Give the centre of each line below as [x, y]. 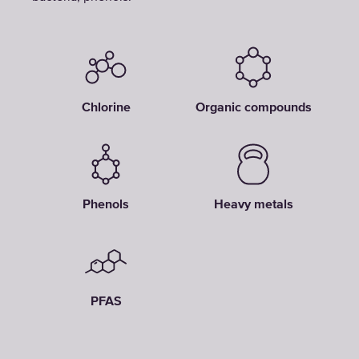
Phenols [106, 205]
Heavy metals [253, 205]
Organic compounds [253, 108]
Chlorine [106, 108]
